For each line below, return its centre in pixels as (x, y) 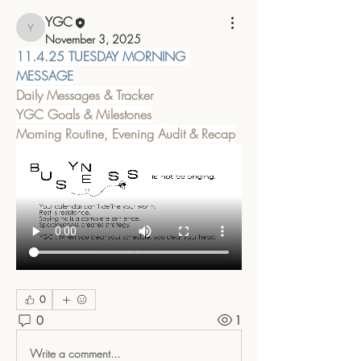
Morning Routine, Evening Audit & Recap (126, 133)
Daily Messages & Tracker (85, 95)
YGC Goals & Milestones (84, 114)
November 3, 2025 (93, 39)
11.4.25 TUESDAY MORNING (101, 56)
